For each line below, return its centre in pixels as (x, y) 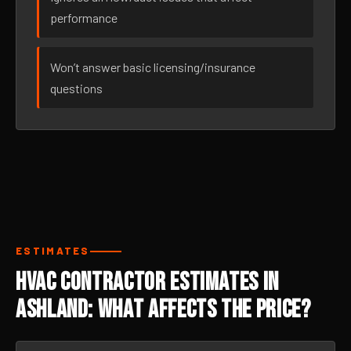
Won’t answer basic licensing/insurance (153, 67)
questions (76, 88)
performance (84, 18)
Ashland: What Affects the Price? (163, 310)
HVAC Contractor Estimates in (147, 282)
